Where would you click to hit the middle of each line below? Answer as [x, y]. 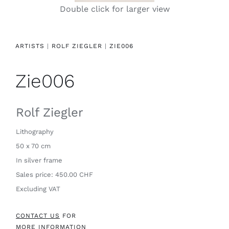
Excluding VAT [38, 189]
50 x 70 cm [33, 146]
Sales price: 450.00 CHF [54, 174]
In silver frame [39, 160]
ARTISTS [30, 46]
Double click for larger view [114, 9]
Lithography [35, 131]
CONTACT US [38, 215]
